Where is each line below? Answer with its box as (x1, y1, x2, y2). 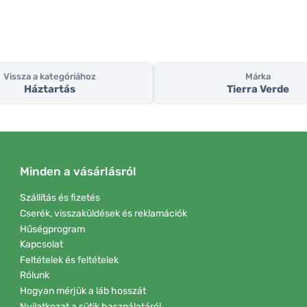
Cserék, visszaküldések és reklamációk (20, 207, 187, 219)
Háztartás (23, 83, 75, 96)
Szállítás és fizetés (20, 192, 100, 204)
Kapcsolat (20, 238, 63, 251)
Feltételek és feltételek (20, 254, 119, 266)
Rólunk (20, 269, 49, 282)
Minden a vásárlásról (20, 164, 136, 179)
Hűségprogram (20, 223, 85, 235)
